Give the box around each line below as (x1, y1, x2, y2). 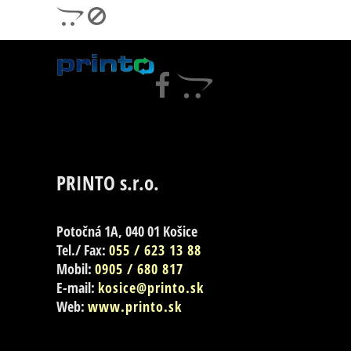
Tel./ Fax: (56, 241, 109, 260)
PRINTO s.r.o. (56, 170, 159, 197)
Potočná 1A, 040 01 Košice (56, 222, 197, 241)
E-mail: (56, 278, 98, 298)
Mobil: (56, 259, 95, 279)
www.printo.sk (88, 297, 182, 317)
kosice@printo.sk (98, 278, 204, 298)
